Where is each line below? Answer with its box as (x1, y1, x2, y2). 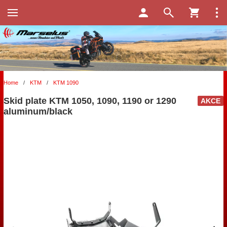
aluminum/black (4, 106, 72, 117)
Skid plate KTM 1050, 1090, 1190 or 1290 (4, 96, 176, 106)
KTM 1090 (53, 80, 79, 86)
